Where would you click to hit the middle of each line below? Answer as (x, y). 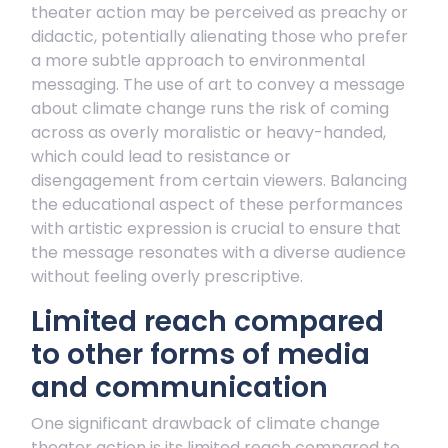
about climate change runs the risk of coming (210, 108)
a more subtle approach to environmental (198, 60)
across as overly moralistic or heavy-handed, (208, 132)
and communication (179, 387)
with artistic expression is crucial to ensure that (216, 228)
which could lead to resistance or (161, 156)
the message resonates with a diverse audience (218, 252)
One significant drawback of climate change (205, 423)
